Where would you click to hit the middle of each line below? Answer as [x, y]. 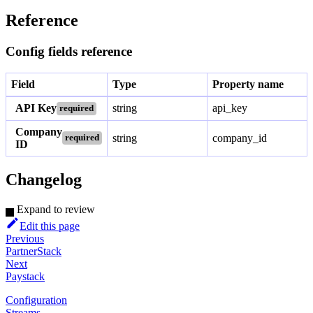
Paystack [25, 276]
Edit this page [50, 226]
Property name [248, 84]
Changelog [44, 179]
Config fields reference [69, 52]
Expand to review [56, 209]
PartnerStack [34, 251]
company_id [240, 138]
